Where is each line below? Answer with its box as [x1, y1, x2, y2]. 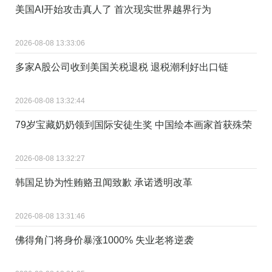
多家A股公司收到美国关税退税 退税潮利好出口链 [15, 61, 228, 72]
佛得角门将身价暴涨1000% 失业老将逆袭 [15, 234, 194, 245]
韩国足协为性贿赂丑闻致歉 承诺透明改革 [15, 177, 192, 188]
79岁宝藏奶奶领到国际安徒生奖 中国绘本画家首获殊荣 [15, 119, 252, 130]
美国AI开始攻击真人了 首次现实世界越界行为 [15, 4, 211, 15]
